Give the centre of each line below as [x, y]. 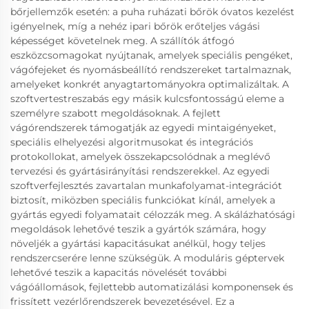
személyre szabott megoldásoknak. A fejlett [116, 113]
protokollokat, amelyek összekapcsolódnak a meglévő [140, 156]
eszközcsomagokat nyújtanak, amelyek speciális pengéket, [151, 55]
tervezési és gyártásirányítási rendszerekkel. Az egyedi [140, 171]
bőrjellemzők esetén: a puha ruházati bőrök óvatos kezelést [152, 11]
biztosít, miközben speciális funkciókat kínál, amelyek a [143, 200]
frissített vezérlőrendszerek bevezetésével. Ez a [122, 301]
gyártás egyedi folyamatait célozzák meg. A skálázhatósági [153, 214]
